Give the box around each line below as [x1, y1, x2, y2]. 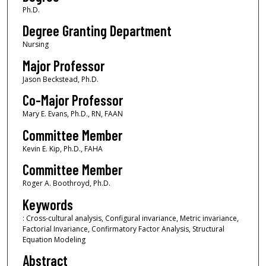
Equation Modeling [22, 234, 85, 245]
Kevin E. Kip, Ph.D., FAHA [22, 143, 103, 154]
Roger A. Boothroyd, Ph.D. [22, 178, 110, 189]
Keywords [22, 195, 73, 213]
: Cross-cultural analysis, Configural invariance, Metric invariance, [22, 213, 239, 223]
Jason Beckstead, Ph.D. [22, 74, 99, 84]
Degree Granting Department [22, 22, 172, 40]
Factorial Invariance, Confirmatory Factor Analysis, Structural [22, 223, 224, 234]
